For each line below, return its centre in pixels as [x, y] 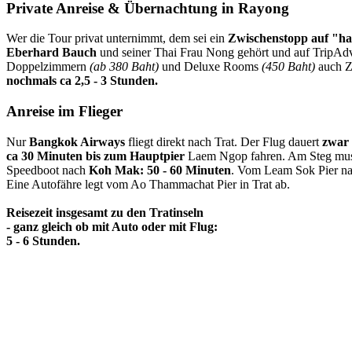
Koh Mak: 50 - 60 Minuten [160, 170]
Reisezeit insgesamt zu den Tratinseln [105, 212]
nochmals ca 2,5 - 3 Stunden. [82, 81]
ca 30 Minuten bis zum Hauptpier [95, 156]
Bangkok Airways [75, 141]
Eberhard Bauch [53, 53]
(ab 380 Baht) [124, 67]
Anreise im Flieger [64, 112]
